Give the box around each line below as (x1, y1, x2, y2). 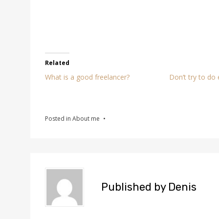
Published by (101, 180, 168, 194)
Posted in (45, 114, 72, 123)
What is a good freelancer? (45, 72, 130, 82)
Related (45, 59, 69, 67)
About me (72, 114, 100, 123)
